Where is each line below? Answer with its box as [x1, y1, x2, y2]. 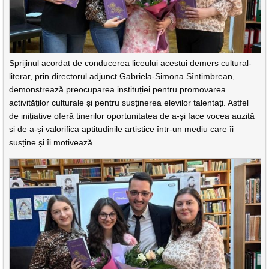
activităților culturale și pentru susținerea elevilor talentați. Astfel [9, 98, 249, 108]
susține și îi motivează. [9, 138, 95, 148]
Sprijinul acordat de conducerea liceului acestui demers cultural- [9, 58, 252, 68]
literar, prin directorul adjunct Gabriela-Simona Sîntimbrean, [9, 71, 235, 82]
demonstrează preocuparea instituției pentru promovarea [9, 85, 226, 95]
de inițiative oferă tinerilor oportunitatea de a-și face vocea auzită [9, 111, 255, 121]
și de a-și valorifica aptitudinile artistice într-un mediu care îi [9, 124, 234, 134]
